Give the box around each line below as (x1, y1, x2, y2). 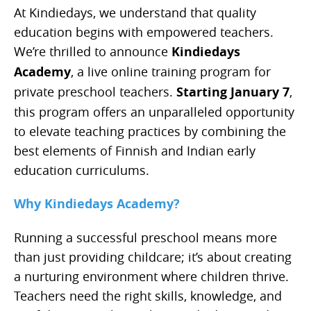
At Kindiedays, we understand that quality (14, 4, 256, 21)
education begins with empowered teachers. (14, 24, 274, 40)
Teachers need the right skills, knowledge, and (14, 287, 282, 304)
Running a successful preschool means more (14, 229, 277, 246)
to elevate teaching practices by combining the (14, 123, 286, 140)
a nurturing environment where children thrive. (14, 268, 289, 285)
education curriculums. (14, 162, 149, 178)
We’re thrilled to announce (14, 43, 171, 60)
